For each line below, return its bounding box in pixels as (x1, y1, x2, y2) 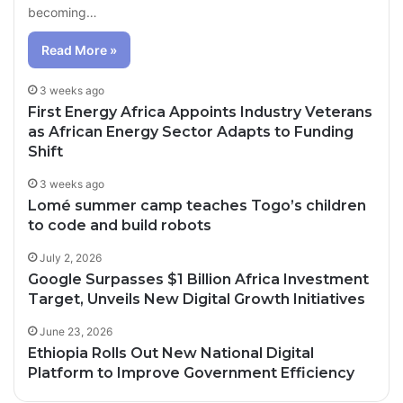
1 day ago (40, 378, 94, 393)
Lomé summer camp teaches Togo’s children (28, 196, 367, 214)
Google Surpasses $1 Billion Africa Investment (28, 270, 370, 288)
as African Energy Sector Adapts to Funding (28, 122, 354, 140)
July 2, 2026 (40, 250, 103, 264)
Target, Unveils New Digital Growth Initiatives (28, 290, 366, 308)
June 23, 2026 (40, 324, 113, 338)
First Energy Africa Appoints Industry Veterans (28, 103, 373, 121)
